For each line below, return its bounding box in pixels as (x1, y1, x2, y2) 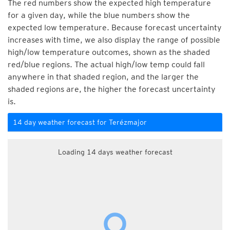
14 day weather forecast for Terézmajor (13, 118, 147, 126)
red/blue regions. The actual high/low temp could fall (8, 60, 205, 69)
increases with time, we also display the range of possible (8, 35, 220, 45)
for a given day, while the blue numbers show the (8, 10, 190, 20)
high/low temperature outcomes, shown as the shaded (8, 47, 210, 57)
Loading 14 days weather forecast (57, 148, 172, 156)
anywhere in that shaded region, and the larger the (8, 72, 199, 82)
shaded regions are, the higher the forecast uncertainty (8, 84, 216, 94)
